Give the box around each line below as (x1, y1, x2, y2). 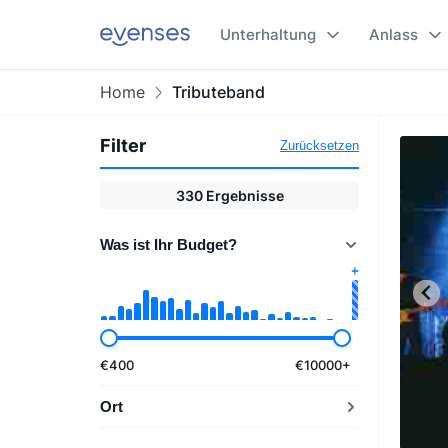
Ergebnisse (205, 187, 284, 204)
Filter (100, 135, 146, 156)
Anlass (369, 25, 418, 44)
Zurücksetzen (280, 138, 359, 153)
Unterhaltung (220, 25, 316, 44)
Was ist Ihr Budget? (100, 236, 237, 253)
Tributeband (172, 82, 266, 102)
